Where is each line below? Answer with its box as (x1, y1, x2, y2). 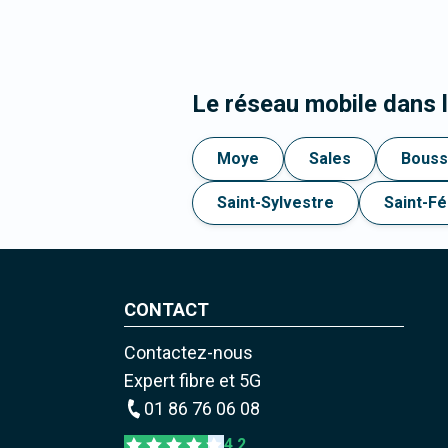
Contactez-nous (123, 342, 253, 364)
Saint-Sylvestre (217, 193, 334, 213)
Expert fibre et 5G (123, 370, 261, 392)
